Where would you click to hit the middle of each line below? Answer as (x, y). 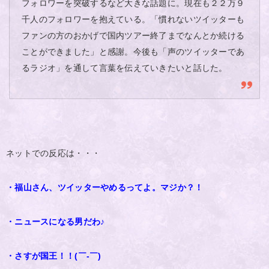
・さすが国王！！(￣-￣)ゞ (58, 256)
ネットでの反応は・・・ (53, 153)
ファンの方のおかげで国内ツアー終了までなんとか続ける (133, 35)
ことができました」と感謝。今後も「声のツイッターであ (133, 52)
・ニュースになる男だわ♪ (56, 222)
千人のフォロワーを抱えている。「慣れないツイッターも (133, 19)
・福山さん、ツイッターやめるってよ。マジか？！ (105, 187)
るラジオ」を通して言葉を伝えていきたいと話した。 (125, 68)
